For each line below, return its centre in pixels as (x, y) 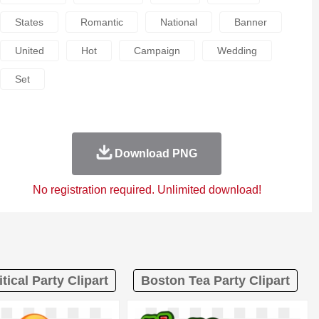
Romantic (101, 22)
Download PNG (156, 153)
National (178, 22)
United (29, 51)
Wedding (237, 51)
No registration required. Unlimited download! (147, 190)
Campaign (157, 51)
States (29, 22)
